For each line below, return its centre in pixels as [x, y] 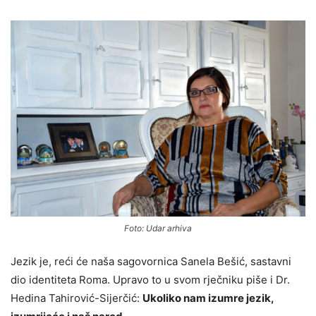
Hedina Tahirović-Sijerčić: [77, 298]
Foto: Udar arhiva [158, 229]
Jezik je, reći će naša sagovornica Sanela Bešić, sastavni [151, 262]
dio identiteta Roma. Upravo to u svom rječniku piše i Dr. [150, 280]
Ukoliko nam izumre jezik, [208, 298]
